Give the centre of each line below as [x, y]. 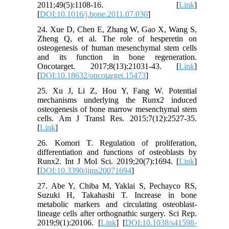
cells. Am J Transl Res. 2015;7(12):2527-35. [117, 118]
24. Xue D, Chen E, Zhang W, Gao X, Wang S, [117, 29]
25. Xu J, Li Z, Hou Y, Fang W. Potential [117, 90]
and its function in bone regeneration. [117, 57]
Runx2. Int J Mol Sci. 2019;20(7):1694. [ [108, 161]
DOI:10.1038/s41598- [161, 222]
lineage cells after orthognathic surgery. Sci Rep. [117, 213]
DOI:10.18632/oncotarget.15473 [93, 75]
